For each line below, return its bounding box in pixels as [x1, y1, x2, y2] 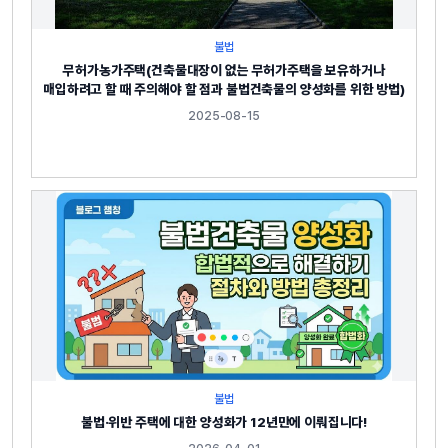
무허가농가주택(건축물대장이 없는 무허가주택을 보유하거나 [63, 61, 385, 78]
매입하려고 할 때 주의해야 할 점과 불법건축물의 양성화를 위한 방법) [43, 80, 405, 97]
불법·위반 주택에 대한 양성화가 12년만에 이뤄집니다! [80, 413, 368, 430]
